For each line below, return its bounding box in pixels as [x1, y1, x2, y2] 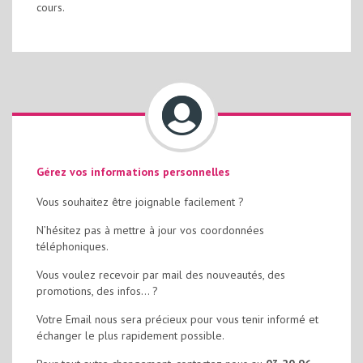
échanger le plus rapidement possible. [36, 328, 224, 343]
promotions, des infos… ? [36, 284, 158, 298]
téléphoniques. [36, 239, 109, 254]
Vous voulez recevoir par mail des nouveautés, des [36, 267, 285, 282]
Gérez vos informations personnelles [36, 164, 230, 179]
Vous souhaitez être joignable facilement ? [36, 194, 244, 209]
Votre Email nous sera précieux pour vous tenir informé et [36, 312, 318, 327]
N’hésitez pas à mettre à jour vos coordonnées [36, 223, 264, 237]
